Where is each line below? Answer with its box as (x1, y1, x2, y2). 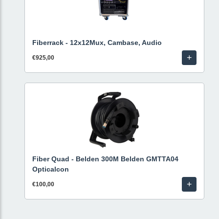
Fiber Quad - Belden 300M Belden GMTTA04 (32, 155, 178, 163)
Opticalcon (32, 165, 69, 173)
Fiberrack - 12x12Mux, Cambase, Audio (32, 39, 162, 46)
